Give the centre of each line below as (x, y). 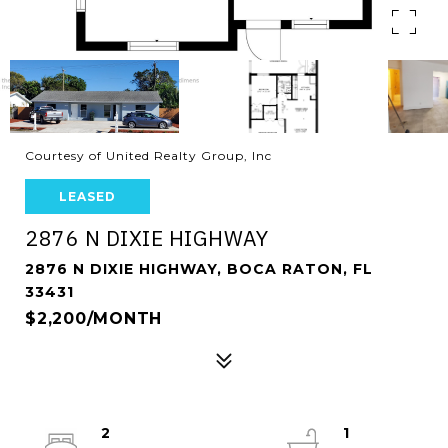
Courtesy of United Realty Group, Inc (148, 155)
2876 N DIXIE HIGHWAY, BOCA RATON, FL (199, 269)
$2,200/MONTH (93, 318)
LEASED (87, 196)
